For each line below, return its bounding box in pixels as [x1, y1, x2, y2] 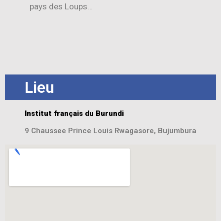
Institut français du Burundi [25, 109, 124, 118]
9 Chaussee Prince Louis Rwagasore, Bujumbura [25, 126, 196, 135]
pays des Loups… [30, 1, 93, 12]
